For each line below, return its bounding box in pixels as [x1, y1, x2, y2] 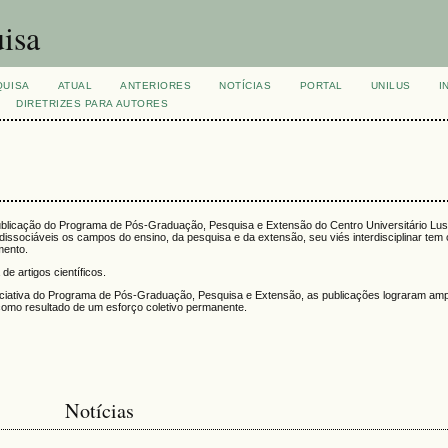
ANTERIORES [120, 80, 192, 91]
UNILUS [370, 80, 411, 91]
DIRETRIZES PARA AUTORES [16, 98, 169, 109]
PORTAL [299, 80, 343, 91]
